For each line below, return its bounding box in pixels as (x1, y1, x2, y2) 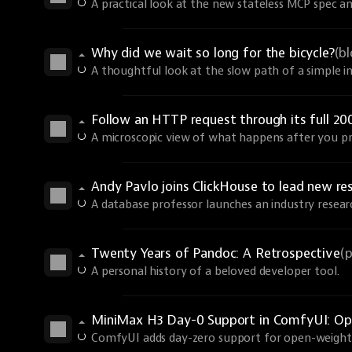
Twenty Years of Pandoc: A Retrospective (91, 245, 340, 262)
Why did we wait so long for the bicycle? (91, 45, 335, 61)
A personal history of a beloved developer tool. (91, 264, 339, 279)
